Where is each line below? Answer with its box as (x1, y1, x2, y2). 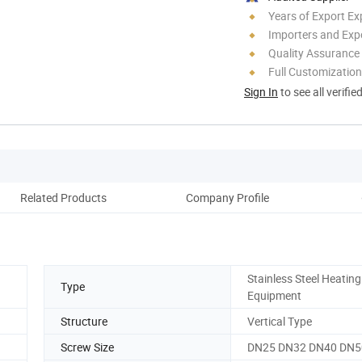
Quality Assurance (268, 44, 360, 61)
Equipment (247, 287, 301, 303)
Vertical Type (247, 313, 312, 329)
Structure (61, 313, 107, 329)
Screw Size (61, 339, 114, 355)
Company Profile (185, 189, 269, 205)
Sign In (244, 83, 278, 99)
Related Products (19, 189, 107, 205)
